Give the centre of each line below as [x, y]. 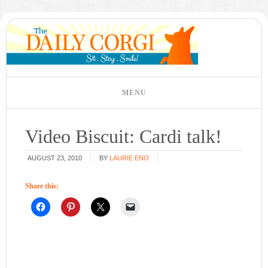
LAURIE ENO [130, 158]
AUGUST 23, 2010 [55, 158]
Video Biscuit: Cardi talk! [124, 136]
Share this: [42, 186]
